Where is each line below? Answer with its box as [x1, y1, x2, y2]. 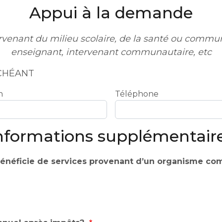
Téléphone [115, 89, 159, 99]
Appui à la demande [29, 2, 193, 22]
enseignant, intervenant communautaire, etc [10, 46, 212, 57]
